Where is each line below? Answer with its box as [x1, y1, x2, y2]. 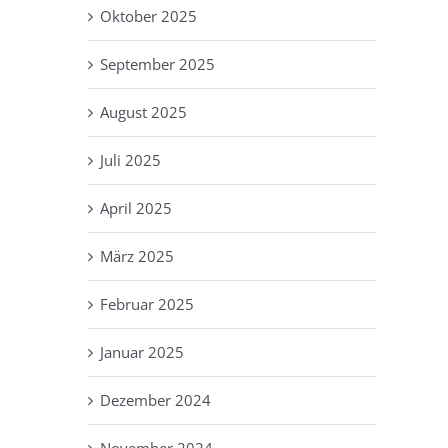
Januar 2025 [100, 341, 184, 362]
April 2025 [100, 197, 172, 218]
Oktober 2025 [100, 5, 197, 26]
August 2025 [100, 101, 187, 122]
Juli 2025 [100, 149, 161, 170]
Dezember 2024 [100, 389, 211, 410]
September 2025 [100, 53, 215, 74]
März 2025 [100, 245, 174, 266]
